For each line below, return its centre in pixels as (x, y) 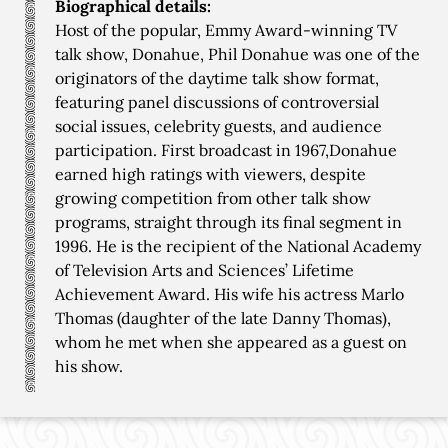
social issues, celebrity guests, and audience (218, 126)
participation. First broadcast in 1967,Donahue (226, 150)
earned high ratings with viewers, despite (210, 174)
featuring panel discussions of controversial (217, 102)
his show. (89, 366)
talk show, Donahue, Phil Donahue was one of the (237, 54)
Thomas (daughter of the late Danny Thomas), (223, 318)
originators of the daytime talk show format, (217, 78)
